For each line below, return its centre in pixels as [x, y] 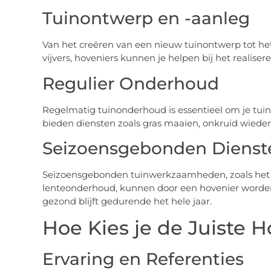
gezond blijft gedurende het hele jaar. [127, 201]
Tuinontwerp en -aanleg [146, 18]
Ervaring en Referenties [143, 259]
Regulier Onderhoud [130, 83]
